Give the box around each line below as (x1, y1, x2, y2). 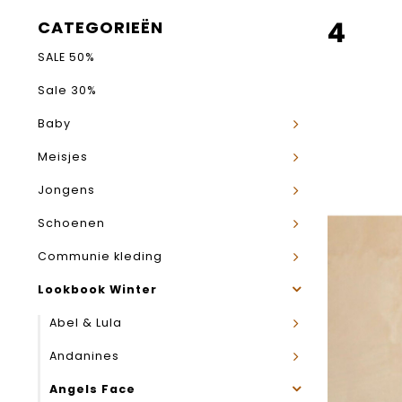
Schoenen (38, 215, 105, 231)
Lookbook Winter (38, 282, 157, 297)
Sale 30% (38, 83, 97, 98)
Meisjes (38, 149, 88, 164)
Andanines (49, 348, 119, 363)
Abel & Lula (49, 315, 122, 330)
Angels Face (49, 381, 135, 397)
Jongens (38, 182, 95, 197)
